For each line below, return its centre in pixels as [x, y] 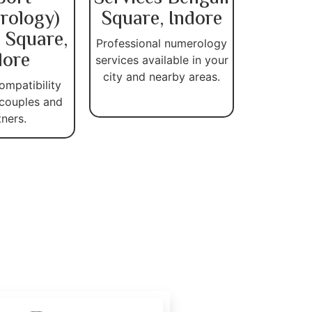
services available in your [162, 60]
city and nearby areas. [162, 76]
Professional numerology [162, 43]
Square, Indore [162, 19]
